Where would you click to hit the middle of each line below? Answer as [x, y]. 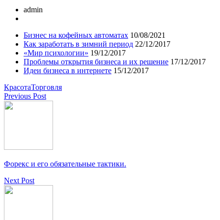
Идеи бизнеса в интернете [68, 71]
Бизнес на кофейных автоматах [76, 35]
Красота [17, 87]
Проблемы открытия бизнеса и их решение [96, 62]
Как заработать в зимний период [78, 44]
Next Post [19, 181]
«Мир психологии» [56, 53]
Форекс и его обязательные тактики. [65, 164]
